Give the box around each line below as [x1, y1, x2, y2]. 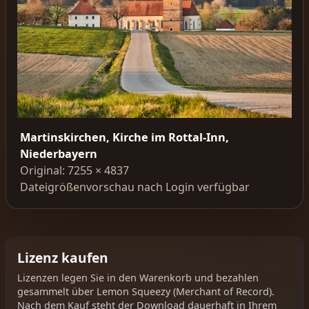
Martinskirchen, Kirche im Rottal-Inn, [20, 130, 229, 146]
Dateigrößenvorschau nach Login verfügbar [20, 179, 250, 195]
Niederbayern [20, 146, 97, 162]
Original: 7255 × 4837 [20, 163, 129, 179]
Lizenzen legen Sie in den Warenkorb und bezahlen [17, 271, 259, 285]
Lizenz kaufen [17, 248, 108, 267]
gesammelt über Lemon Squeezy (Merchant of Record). [17, 285, 275, 299]
